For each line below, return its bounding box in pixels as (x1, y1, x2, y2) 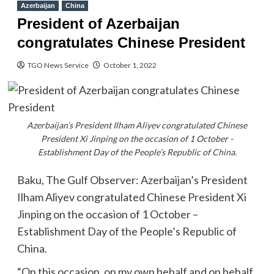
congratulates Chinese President (17, 34, 245, 51)
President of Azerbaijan (17, 15, 180, 32)
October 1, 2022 (103, 61, 157, 70)
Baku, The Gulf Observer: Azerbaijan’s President (17, 173, 248, 187)
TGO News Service (27, 61, 89, 70)
